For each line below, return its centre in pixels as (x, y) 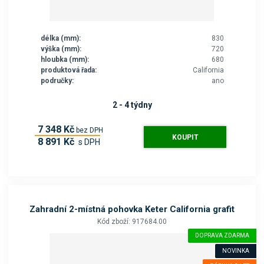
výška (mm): (61, 49)
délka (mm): (60, 39)
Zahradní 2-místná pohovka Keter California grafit (132, 209)
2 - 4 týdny (132, 105)
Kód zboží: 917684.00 (132, 221)
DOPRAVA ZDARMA (222, 235)
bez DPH (89, 130)
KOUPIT (185, 137)
